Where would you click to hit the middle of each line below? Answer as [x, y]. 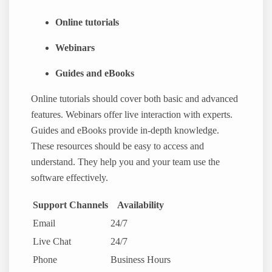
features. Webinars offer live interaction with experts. [132, 115]
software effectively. [70, 178]
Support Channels [71, 206]
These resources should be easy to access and [118, 146]
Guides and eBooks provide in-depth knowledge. [125, 131]
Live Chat [52, 242]
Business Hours [141, 260]
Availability [141, 206]
